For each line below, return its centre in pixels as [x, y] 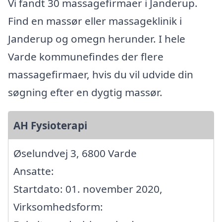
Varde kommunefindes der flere [86, 56]
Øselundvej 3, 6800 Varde [75, 153]
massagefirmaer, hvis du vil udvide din [101, 74]
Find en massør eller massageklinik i [95, 21]
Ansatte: [34, 171]
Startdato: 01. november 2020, [88, 189]
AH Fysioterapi [50, 125]
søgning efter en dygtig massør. [85, 92]
